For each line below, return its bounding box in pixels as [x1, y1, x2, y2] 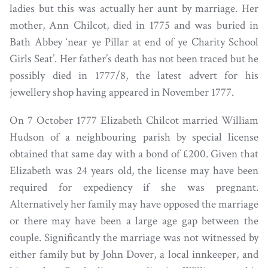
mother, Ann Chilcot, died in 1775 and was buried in [10, 18, 258, 33]
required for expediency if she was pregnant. [10, 180, 258, 196]
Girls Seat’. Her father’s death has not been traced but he [10, 51, 258, 67]
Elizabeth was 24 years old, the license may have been [10, 163, 258, 179]
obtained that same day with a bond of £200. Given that [10, 147, 258, 162]
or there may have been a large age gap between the [10, 214, 258, 229]
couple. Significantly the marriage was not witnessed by [10, 230, 258, 246]
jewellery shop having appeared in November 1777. [10, 85, 234, 100]
